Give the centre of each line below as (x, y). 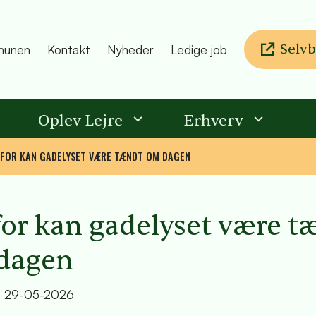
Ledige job (199, 50)
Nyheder (130, 50)
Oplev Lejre (80, 120)
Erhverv (213, 120)
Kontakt (69, 50)
